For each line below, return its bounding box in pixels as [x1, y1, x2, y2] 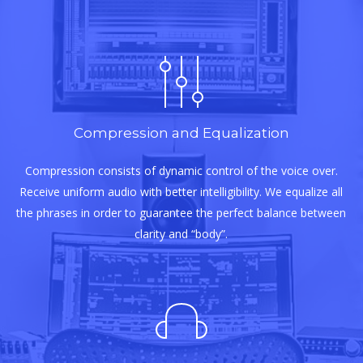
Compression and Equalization [73, 124, 289, 141]
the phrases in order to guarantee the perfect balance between [16, 204, 347, 220]
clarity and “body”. [135, 225, 228, 241]
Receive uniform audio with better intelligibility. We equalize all [19, 183, 344, 199]
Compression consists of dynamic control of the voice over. [24, 162, 338, 178]
